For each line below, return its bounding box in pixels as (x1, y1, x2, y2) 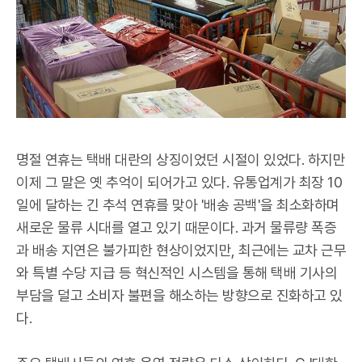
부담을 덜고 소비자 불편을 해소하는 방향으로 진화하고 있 (16, 287, 343, 304)
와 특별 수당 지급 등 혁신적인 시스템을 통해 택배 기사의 (16, 264, 337, 281)
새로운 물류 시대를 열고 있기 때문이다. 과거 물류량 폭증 (16, 219, 336, 236)
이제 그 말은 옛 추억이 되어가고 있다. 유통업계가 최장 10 (16, 174, 342, 191)
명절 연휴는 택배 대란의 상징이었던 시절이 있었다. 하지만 (16, 151, 345, 168)
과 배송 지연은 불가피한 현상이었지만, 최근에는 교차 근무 (16, 242, 346, 259)
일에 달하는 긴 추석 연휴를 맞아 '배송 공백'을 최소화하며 (16, 196, 339, 213)
